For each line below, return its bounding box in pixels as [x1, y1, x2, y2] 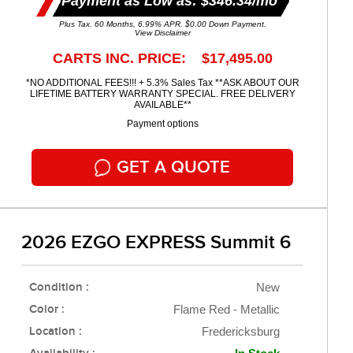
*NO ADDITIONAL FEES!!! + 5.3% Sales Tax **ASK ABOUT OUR [25, 77, 299, 89]
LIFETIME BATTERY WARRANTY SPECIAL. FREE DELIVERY [29, 88, 295, 100]
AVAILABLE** [133, 99, 191, 111]
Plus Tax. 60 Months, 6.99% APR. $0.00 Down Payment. [58, 20, 266, 28]
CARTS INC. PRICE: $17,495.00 [52, 50, 273, 66]
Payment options [126, 118, 199, 130]
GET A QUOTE [117, 157, 230, 179]
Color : [29, 303, 65, 318]
